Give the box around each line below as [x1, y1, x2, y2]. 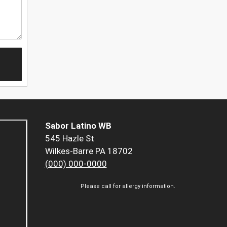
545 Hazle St [45, 133, 94, 144]
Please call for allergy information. [81, 183, 175, 190]
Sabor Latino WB [45, 121, 111, 131]
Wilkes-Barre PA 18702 [45, 146, 133, 157]
